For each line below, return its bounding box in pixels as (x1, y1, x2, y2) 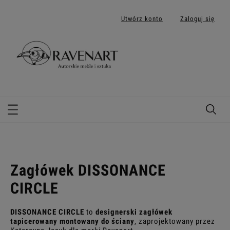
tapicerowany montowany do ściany (10, 217, 135, 226)
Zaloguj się (180, 14, 215, 23)
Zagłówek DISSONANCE (10, 161, 166, 180)
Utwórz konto (121, 14, 163, 23)
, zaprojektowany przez (135, 217, 215, 226)
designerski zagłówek (95, 207, 172, 217)
